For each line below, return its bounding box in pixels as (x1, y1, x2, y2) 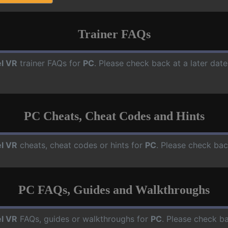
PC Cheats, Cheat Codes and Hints (23, 109, 205, 123)
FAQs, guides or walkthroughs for (17, 214, 151, 224)
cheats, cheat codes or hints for (17, 140, 145, 150)
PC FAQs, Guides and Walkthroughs (18, 183, 210, 196)
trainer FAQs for (17, 58, 83, 68)
